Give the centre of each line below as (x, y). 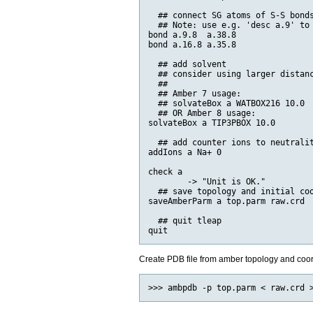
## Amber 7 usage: (195, 93)
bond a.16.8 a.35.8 (192, 44)
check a (166, 172)
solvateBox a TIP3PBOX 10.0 (212, 123)
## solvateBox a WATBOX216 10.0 (227, 103)
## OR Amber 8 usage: (202, 113)
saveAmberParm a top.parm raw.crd (227, 201)
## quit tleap (185, 220)
